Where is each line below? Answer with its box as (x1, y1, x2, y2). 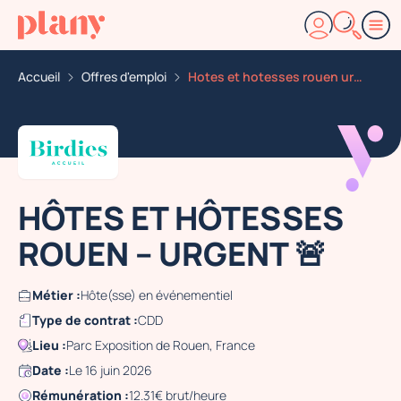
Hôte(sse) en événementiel (81, 286, 233, 303)
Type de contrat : (32, 311, 138, 328)
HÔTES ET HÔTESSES (18, 196, 344, 240)
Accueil (18, 68, 60, 85)
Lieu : (32, 337, 66, 354)
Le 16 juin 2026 (69, 362, 152, 379)
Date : (32, 362, 69, 379)
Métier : (32, 286, 81, 303)
